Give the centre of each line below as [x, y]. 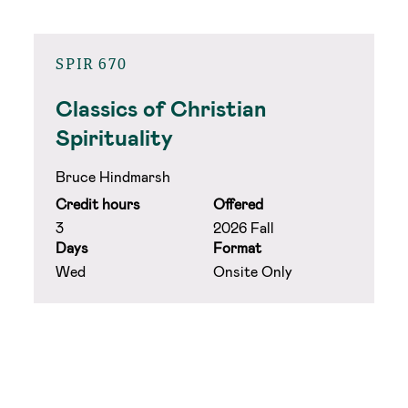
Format [237, 247]
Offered [238, 204]
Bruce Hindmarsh [113, 176]
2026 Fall [243, 227]
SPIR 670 [92, 66]
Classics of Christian [162, 108]
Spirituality [115, 137]
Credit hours [98, 204]
